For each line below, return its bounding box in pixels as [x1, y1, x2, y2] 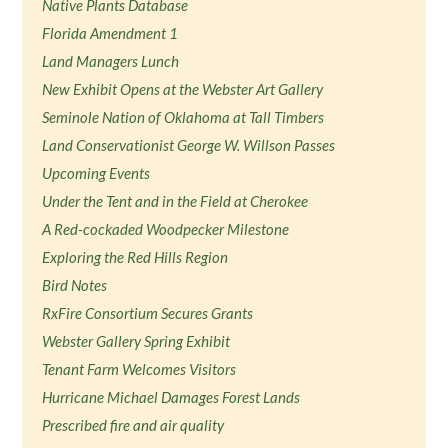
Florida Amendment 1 [42, 24, 179, 42]
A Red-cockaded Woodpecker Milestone [42, 220, 290, 238]
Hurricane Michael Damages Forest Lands [42, 388, 301, 406]
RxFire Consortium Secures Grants [42, 304, 254, 322]
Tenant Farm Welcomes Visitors [42, 360, 237, 378]
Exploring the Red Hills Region [42, 248, 229, 266]
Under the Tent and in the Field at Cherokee [42, 192, 309, 210]
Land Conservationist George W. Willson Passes [42, 136, 336, 154]
